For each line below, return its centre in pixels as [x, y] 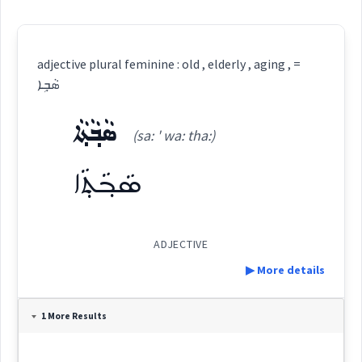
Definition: [49, 318]
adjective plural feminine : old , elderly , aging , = [169, 64]
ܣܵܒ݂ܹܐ [48, 84]
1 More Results [74, 316]
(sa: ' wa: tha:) [174, 135]
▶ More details [285, 270]
